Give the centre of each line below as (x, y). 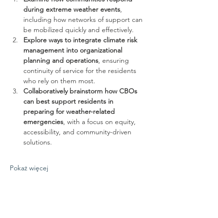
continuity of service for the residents (81, 71)
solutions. (38, 142)
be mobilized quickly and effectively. (79, 30)
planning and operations (61, 60)
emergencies (43, 122)
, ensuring (115, 60)
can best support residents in (69, 101)
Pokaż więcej (29, 168)
